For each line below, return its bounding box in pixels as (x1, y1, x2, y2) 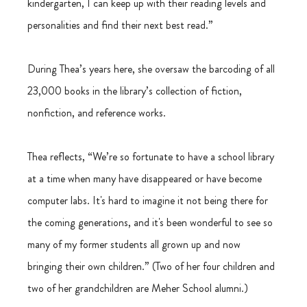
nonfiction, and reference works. (27, 104, 167, 121)
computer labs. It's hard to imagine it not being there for (27, 192, 271, 208)
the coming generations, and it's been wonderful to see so (27, 214, 276, 230)
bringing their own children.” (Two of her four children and (27, 258, 278, 274)
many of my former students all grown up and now (27, 236, 244, 252)
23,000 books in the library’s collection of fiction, (27, 82, 245, 99)
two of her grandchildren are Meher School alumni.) (27, 280, 249, 296)
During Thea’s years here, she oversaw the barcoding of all (27, 60, 278, 77)
